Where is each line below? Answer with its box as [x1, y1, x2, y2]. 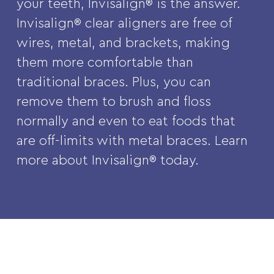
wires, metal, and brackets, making [16, 36, 230, 50]
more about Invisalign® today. [16, 154, 199, 168]
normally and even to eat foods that [16, 114, 235, 128]
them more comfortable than [16, 56, 193, 70]
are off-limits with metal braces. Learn [16, 134, 248, 148]
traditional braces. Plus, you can [16, 75, 211, 89]
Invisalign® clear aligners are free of [16, 17, 232, 31]
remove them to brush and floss [16, 95, 211, 109]
